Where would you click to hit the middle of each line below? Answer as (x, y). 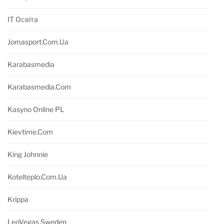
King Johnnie (28, 154)
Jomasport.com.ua (38, 42)
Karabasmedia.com (39, 87)
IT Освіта (23, 19)
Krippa (18, 199)
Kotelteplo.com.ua (37, 177)
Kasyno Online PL (36, 109)
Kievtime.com (30, 132)
